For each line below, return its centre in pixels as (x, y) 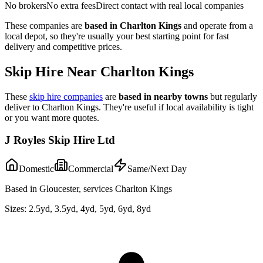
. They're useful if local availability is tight (176, 107)
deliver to (23, 107)
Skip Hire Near (53, 71)
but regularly (232, 96)
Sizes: (16, 208)
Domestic (36, 168)
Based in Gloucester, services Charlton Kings (88, 188)
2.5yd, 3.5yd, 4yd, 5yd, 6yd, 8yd (90, 208)
